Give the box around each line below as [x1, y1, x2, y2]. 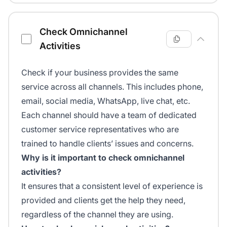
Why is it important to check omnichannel [21, 153, 184, 163]
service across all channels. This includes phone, [21, 82, 203, 92]
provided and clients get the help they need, [21, 195, 185, 206]
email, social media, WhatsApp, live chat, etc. [21, 96, 190, 106]
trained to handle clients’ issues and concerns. [21, 138, 194, 149]
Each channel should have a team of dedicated [21, 110, 197, 121]
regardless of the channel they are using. [21, 209, 173, 220]
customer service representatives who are [21, 124, 179, 135]
